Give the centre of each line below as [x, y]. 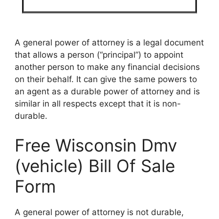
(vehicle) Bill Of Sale [95, 165]
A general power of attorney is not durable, [99, 212]
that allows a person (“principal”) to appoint [99, 55]
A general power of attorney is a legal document [109, 43]
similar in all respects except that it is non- [98, 104]
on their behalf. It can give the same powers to [106, 79]
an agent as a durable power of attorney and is [107, 92]
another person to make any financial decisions [107, 67]
